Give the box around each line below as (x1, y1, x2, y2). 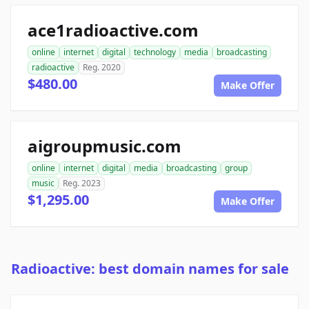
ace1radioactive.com (28, 19, 199, 42)
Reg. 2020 (83, 61, 121, 74)
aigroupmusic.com (28, 134, 181, 158)
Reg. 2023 (63, 177, 101, 190)
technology (134, 46, 176, 59)
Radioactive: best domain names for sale (11, 259, 289, 279)
